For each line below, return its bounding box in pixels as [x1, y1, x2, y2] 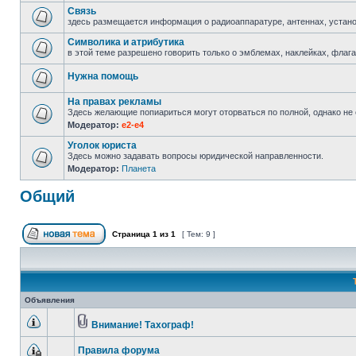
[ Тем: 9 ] [180, 230, 218, 238]
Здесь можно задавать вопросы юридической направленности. [68, 151, 323, 161]
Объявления [25, 296, 75, 304]
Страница [110, 230, 153, 238]
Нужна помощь [68, 71, 138, 82]
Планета [122, 164, 156, 173]
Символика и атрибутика [68, 37, 184, 48]
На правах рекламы [68, 96, 161, 107]
